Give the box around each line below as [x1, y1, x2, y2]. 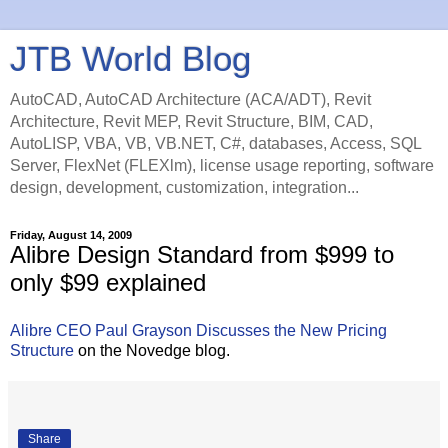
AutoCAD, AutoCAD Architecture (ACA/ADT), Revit [10, 91, 371, 108]
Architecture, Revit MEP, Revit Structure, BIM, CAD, [10, 113, 373, 130]
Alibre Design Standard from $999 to [10, 241, 394, 268]
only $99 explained [10, 269, 206, 296]
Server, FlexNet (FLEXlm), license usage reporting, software [10, 157, 434, 174]
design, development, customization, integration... [10, 179, 359, 196]
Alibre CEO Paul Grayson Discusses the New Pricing [10, 321, 387, 339]
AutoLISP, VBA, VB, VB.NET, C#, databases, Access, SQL [10, 135, 421, 152]
